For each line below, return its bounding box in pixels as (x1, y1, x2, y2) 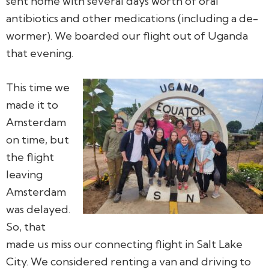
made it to (6, 97, 58, 112)
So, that (6, 219, 46, 234)
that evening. (6, 46, 73, 60)
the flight (6, 150, 54, 164)
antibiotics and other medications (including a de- (6, 11, 258, 25)
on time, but (6, 132, 69, 147)
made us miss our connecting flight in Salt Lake (6, 237, 243, 251)
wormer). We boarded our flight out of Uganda (6, 28, 248, 43)
